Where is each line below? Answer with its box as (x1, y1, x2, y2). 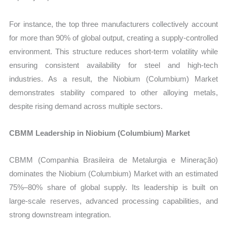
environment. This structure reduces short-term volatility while (9, 47, 218, 56)
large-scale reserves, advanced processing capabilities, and (9, 197, 218, 206)
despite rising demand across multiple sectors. (9, 101, 163, 110)
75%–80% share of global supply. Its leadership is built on (9, 183, 218, 192)
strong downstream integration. (9, 210, 111, 219)
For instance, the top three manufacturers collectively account (9, 19, 218, 28)
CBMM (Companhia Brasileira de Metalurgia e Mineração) (9, 156, 218, 165)
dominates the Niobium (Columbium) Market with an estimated (9, 169, 218, 178)
